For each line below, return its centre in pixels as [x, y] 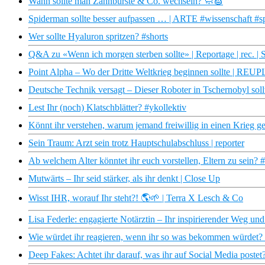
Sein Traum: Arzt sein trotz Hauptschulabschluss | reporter [136, 143]
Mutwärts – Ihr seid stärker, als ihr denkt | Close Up [124, 179]
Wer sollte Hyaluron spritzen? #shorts [98, 37]
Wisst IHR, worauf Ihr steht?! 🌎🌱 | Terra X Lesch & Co [136, 198]
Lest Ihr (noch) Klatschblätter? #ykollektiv [107, 108]
